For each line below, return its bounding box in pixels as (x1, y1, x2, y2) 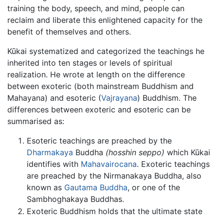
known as (27, 182, 64, 192)
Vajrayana (101, 92, 137, 103)
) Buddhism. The (137, 92, 197, 103)
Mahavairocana (81, 159, 137, 169)
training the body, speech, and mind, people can (7, 3, 184, 13)
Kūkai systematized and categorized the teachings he (7, 46, 204, 56)
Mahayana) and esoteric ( (7, 92, 101, 103)
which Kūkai (164, 147, 210, 157)
